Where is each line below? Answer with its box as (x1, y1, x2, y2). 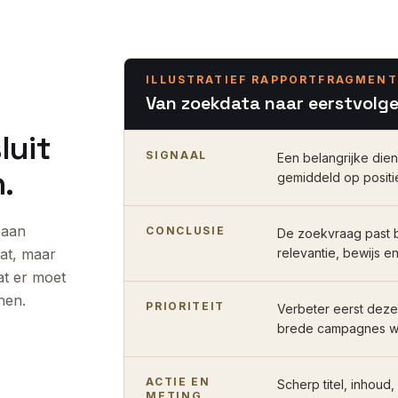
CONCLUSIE (146, 224, 226, 237)
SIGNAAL (146, 148, 207, 162)
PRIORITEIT (146, 299, 225, 313)
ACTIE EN (146, 375, 211, 388)
